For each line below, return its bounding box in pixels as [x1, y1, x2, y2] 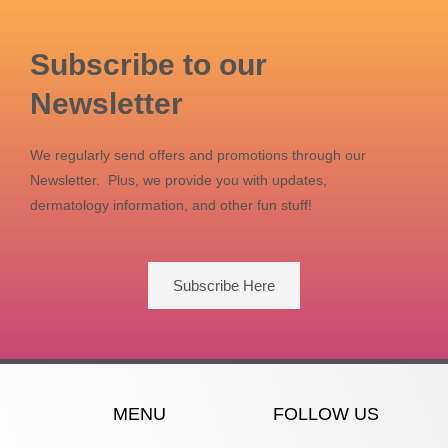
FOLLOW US [273, 404, 379, 424]
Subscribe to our [30, 48, 267, 82]
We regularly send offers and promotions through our [30, 148, 366, 164]
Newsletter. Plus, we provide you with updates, [30, 173, 327, 189]
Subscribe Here [173, 277, 275, 294]
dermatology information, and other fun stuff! [30, 198, 312, 214]
